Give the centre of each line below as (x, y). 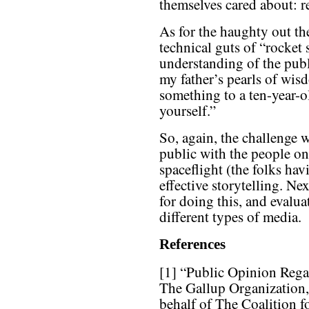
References (192, 245)
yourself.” (188, 111)
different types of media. (230, 217)
